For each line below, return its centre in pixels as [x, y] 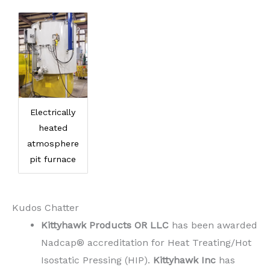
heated [53, 128]
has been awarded [213, 225]
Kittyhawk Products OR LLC [105, 225]
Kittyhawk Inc [184, 260]
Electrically [53, 112]
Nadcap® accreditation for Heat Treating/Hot [146, 243]
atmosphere [53, 144]
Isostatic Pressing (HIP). [97, 260]
